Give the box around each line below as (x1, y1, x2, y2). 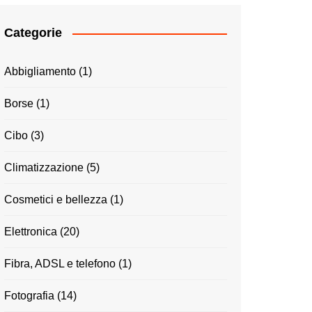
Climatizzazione (4, 162, 84, 174)
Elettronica (4, 226, 57, 238)
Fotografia (4, 290, 54, 302)
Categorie (4, 26, 62, 40)
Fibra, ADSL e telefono (4, 258, 116, 270)
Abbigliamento (4, 65, 76, 78)
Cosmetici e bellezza (4, 194, 107, 206)
